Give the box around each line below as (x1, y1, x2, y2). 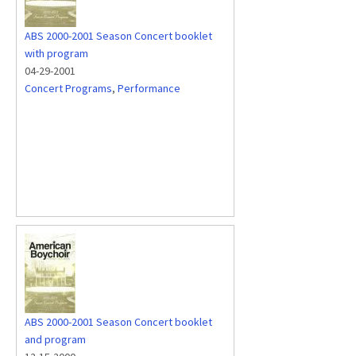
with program (25, 46, 88, 60)
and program (25, 332, 86, 346)
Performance (118, 81, 180, 95)
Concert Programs (25, 81, 112, 95)
